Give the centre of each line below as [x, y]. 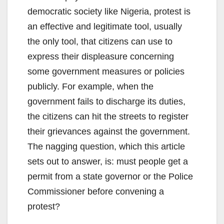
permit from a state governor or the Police [110, 177]
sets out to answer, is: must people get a [108, 162]
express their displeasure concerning [101, 57]
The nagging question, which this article [106, 147]
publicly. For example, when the [90, 87]
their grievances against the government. [109, 132]
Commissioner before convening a [96, 192]
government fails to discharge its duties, [106, 102]
